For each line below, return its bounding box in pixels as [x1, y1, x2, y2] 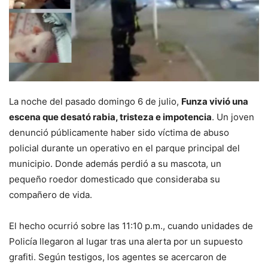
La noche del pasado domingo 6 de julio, [9, 96, 181, 108]
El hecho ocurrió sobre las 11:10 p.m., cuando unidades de [9, 220, 253, 232]
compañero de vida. [9, 189, 92, 201]
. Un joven [212, 111, 254, 123]
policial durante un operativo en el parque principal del [9, 142, 240, 154]
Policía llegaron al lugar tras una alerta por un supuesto [9, 236, 243, 248]
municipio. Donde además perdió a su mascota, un [9, 158, 221, 170]
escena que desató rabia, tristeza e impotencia [9, 111, 212, 123]
